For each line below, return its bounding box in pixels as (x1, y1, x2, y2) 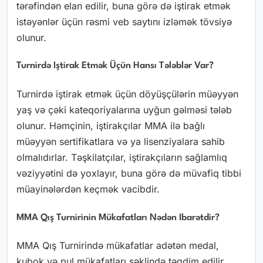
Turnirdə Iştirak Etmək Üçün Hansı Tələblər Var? (16, 61, 214, 71)
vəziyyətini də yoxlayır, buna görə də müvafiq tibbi (16, 167, 241, 180)
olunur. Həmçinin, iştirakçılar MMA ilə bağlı (16, 120, 205, 132)
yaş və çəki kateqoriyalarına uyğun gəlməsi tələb (16, 104, 232, 116)
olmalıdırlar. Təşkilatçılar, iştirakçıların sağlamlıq (16, 151, 227, 164)
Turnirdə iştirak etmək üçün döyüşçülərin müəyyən (16, 88, 238, 100)
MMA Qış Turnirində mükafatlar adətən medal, (16, 240, 219, 252)
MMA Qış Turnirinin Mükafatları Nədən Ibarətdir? (16, 213, 220, 222)
